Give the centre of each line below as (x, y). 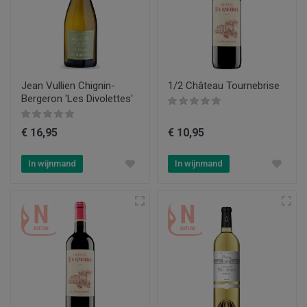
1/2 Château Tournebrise (224, 86)
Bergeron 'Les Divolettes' (77, 99)
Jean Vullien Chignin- (68, 86)
